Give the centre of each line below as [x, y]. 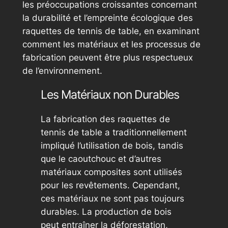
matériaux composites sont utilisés [111, 172]
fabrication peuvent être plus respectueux [107, 57]
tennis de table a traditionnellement [113, 133]
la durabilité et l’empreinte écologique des [107, 18]
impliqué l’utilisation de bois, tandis [112, 146]
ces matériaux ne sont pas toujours [112, 199]
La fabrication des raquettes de [105, 119]
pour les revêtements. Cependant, [110, 186]
